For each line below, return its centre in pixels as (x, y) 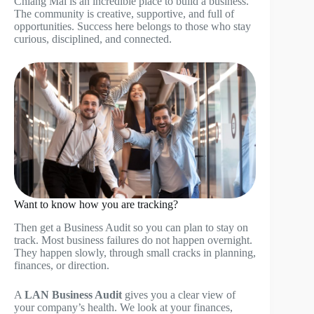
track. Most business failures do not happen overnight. (133, 240)
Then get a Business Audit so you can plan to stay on (131, 227)
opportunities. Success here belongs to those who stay (132, 26)
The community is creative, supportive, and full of (124, 13)
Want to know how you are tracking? (96, 204)
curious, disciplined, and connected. (93, 39)
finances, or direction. (62, 265)
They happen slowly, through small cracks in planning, (135, 252)
